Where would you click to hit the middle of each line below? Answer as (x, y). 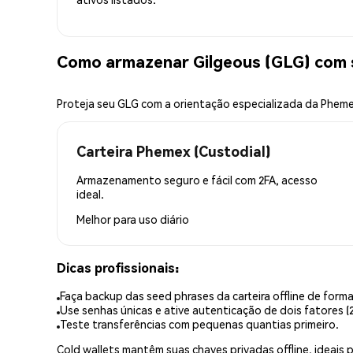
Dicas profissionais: (118, 267)
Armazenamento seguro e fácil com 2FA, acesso (197, 180)
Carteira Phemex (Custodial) (173, 151)
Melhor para (108, 219)
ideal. (90, 194)
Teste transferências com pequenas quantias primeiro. (199, 324)
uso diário (164, 219)
